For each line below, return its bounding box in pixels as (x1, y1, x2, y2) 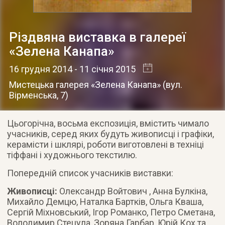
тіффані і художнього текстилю (7, 149, 136, 160)
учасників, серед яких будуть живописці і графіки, (7, 128, 214, 139)
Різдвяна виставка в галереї (9, 29, 186, 45)
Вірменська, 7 (9, 89, 65, 100)
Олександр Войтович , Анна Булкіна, (57, 185, 208, 196)
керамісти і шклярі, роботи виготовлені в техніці (7, 139, 204, 150)
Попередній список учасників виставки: (7, 167, 174, 178)
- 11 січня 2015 (72, 63, 136, 74)
